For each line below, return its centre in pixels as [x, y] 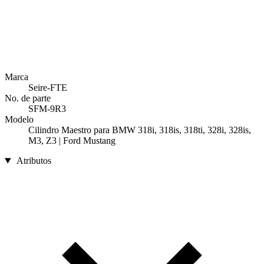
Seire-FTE [48, 88]
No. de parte [28, 98]
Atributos [34, 161]
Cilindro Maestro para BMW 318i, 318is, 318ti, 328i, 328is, [140, 130]
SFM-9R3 [47, 109]
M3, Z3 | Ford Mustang [72, 141]
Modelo [19, 120]
